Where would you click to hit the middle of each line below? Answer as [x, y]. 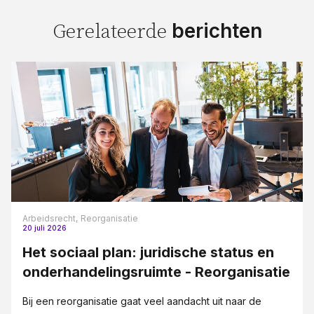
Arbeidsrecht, [50, 218]
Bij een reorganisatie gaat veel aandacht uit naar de [142, 301]
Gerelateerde [112, 32]
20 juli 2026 [45, 227]
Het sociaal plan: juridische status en [148, 252]
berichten [217, 31]
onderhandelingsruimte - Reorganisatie [156, 272]
